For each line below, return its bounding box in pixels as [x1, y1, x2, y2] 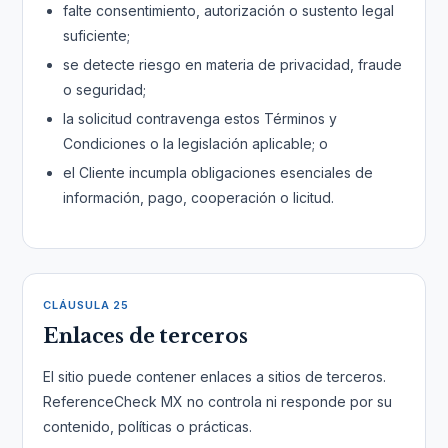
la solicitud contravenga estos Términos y [63, 110, 338, 127]
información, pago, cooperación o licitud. [63, 189, 335, 206]
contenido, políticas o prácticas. [43, 418, 253, 435]
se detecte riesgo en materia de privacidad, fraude [63, 56, 403, 73]
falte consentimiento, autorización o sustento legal [63, 2, 395, 19]
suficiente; [63, 27, 131, 44]
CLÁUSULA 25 [43, 298, 130, 312]
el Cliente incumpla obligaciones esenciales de [63, 164, 374, 181]
